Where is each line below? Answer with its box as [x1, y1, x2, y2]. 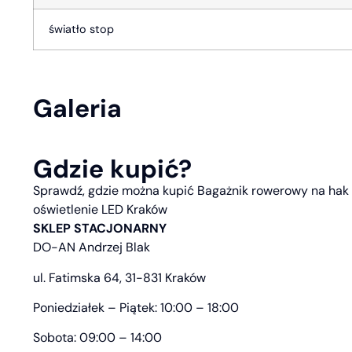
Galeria [33, 92, 122, 126]
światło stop [46, 21, 114, 36]
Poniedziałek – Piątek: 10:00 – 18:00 [33, 299, 239, 316]
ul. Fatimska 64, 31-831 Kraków [33, 269, 206, 286]
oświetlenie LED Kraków [33, 201, 167, 218]
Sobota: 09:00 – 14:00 [33, 329, 162, 346]
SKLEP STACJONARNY [33, 220, 167, 237]
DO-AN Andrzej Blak [33, 239, 150, 256]
